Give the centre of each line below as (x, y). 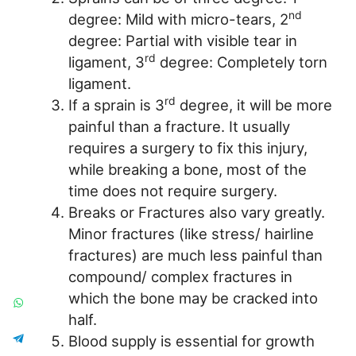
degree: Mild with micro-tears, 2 (178, 19)
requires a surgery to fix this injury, (188, 148)
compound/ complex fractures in (180, 277)
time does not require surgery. (172, 191)
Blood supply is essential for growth (191, 341)
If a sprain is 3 (116, 105)
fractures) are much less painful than (195, 255)
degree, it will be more (253, 105)
